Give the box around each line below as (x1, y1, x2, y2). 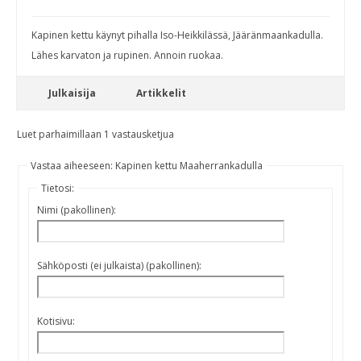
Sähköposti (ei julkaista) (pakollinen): (37, 258, 201, 272)
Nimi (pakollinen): (37, 202, 116, 217)
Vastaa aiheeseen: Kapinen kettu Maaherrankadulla (31, 158, 263, 172)
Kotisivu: (37, 313, 75, 328)
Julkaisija (48, 85, 96, 100)
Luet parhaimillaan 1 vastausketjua (17, 127, 174, 141)
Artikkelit (136, 85, 186, 100)
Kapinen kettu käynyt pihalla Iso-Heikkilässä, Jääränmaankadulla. (31, 27, 323, 42)
